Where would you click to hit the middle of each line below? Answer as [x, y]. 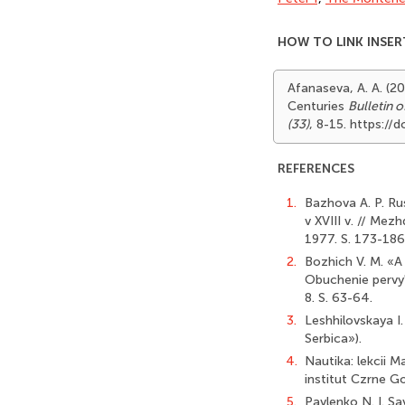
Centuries [318, 106]
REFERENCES [316, 169]
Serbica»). [333, 339]
